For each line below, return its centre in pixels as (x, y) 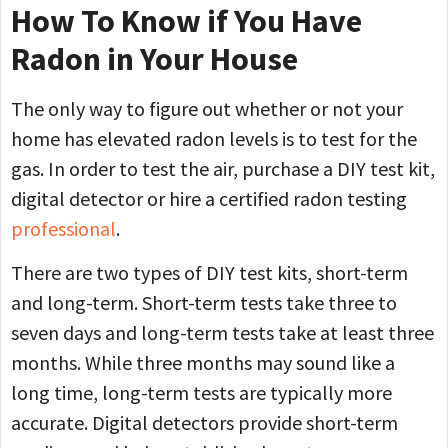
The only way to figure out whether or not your (207, 108)
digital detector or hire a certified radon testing (209, 198)
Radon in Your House (154, 58)
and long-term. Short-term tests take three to (204, 303)
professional (63, 228)
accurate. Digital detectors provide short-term (204, 423)
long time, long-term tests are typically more (201, 393)
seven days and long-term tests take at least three (222, 333)
